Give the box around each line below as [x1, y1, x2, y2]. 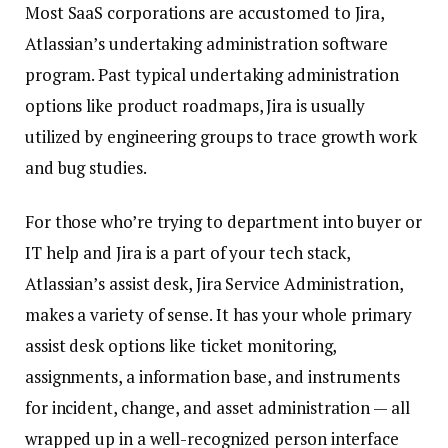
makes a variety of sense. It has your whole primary [25, 302, 412, 326]
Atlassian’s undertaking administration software [25, 32, 389, 56]
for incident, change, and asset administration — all [25, 395, 410, 419]
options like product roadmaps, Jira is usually [25, 94, 366, 118]
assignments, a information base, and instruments [25, 364, 400, 388]
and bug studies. [25, 156, 147, 180]
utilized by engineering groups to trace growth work [25, 125, 417, 149]
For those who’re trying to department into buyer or [25, 209, 422, 233]
